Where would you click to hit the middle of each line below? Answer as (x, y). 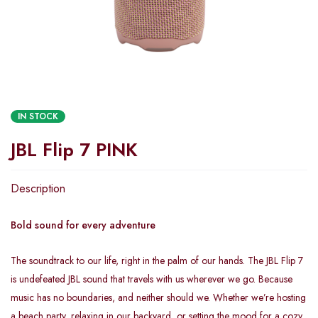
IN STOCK (38, 116)
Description (38, 188)
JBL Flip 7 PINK (74, 150)
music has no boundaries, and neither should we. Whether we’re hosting (158, 297)
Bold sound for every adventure (83, 225)
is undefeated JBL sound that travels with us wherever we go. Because (152, 279)
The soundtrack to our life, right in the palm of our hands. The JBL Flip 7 (157, 261)
